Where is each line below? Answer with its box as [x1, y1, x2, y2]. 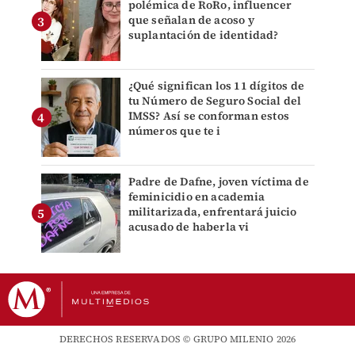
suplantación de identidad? [128, 27, 279, 44]
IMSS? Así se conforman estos [128, 108, 290, 124]
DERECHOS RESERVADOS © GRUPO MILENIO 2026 [59, 333, 296, 346]
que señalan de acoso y [128, 12, 254, 29]
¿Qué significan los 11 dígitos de [128, 78, 305, 94]
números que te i [128, 123, 221, 139]
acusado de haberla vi [128, 219, 250, 235]
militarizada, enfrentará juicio [128, 204, 297, 220]
